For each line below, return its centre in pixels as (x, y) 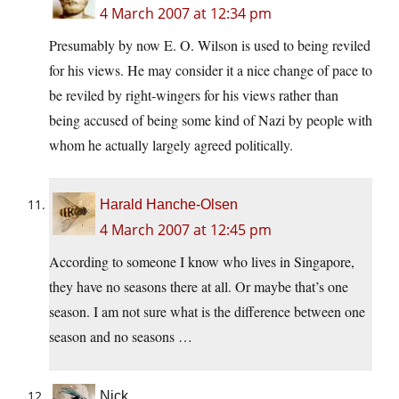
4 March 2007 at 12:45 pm (186, 230)
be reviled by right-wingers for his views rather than (194, 95)
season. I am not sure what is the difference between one (207, 312)
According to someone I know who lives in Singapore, (202, 262)
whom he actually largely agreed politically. (171, 145)
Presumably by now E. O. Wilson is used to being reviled (210, 45)
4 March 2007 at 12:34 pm (186, 14)
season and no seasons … (121, 337)
